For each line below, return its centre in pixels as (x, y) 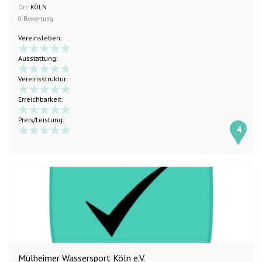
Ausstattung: (38, 58)
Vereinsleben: (40, 38)
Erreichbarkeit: (41, 99)
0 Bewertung (36, 19)
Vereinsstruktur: (43, 79)
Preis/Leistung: (41, 120)
